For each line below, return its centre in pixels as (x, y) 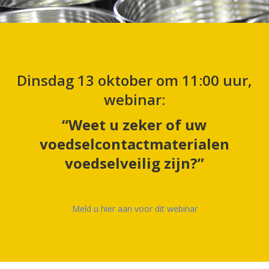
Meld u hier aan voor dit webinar (134, 209)
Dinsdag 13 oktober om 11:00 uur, (134, 80)
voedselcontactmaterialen (134, 144)
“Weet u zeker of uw (134, 125)
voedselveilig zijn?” (134, 163)
